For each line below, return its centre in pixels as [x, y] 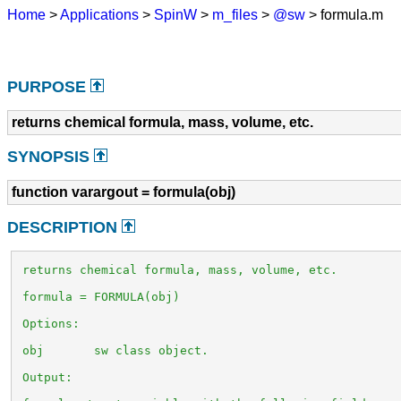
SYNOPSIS [51, 157]
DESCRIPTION [65, 228]
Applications [100, 15]
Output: [44, 378]
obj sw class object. [112, 351]
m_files [235, 15]
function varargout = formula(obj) [124, 192]
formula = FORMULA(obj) [98, 297]
